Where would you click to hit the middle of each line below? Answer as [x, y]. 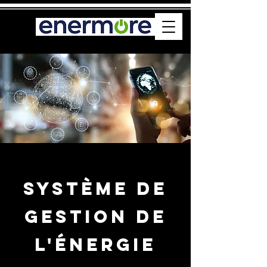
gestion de [95, 217]
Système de [95, 189]
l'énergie [95, 245]
